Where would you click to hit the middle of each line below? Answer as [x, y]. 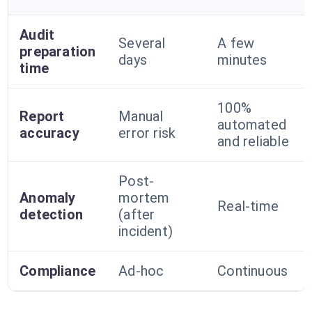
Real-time [248, 206]
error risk [147, 133]
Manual [141, 116]
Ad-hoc [141, 271]
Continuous [253, 271]
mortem [144, 198]
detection [52, 214]
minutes [242, 60]
